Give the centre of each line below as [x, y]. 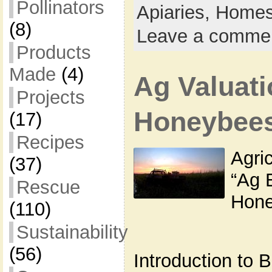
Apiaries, [176, 12]
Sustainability [72, 232]
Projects [50, 97]
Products [53, 53]
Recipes [50, 142]
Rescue [48, 187]
